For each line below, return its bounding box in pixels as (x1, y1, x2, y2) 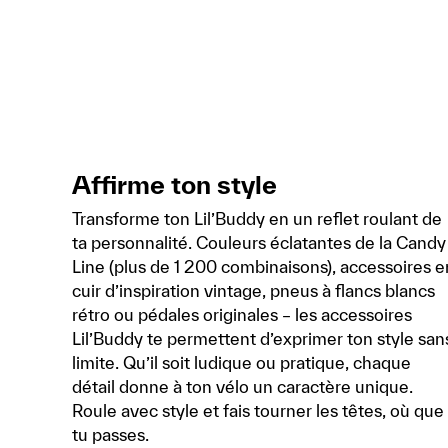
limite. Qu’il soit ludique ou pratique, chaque (72, 353, 411, 373)
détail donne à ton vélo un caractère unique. (72, 377, 413, 397)
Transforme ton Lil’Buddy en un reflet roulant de (72, 209, 442, 229)
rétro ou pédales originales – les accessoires (72, 305, 412, 325)
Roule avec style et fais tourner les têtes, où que (72, 401, 444, 421)
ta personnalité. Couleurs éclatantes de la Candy (72, 233, 446, 253)
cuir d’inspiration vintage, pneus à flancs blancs (72, 281, 435, 301)
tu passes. (72, 425, 149, 445)
